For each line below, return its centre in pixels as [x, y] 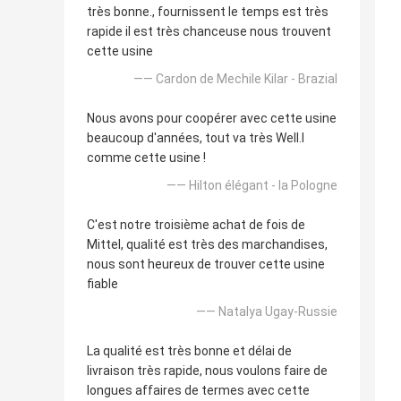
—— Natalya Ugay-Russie [267, 312]
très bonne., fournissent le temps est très [208, 12]
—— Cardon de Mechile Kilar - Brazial [235, 79]
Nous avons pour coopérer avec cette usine [212, 119]
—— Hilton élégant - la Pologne [252, 186]
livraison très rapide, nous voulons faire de [207, 371]
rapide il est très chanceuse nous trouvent [209, 32]
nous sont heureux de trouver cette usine [206, 264]
